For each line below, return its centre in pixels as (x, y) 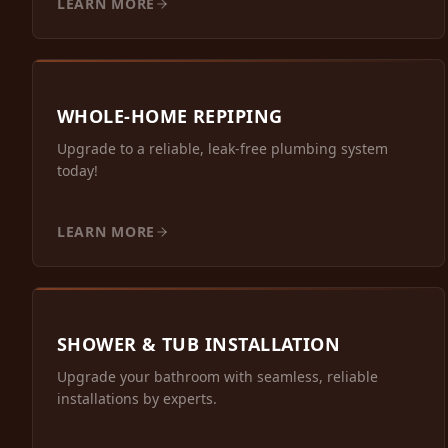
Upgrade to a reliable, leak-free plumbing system (222, 149)
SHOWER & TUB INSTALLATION (199, 344)
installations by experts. (137, 399)
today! (77, 171)
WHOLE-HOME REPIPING (170, 116)
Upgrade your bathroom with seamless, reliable (217, 377)
